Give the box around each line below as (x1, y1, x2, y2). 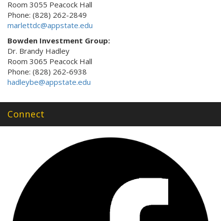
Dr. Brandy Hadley (7, 46, 70, 56)
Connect (7, 108, 45, 120)
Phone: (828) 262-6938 (7, 67, 87, 77)
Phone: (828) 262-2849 (7, 10, 87, 20)
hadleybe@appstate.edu (7, 77, 91, 87)
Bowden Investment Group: (7, 36, 110, 46)
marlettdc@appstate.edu (7, 20, 93, 31)
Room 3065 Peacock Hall (7, 56, 92, 67)
